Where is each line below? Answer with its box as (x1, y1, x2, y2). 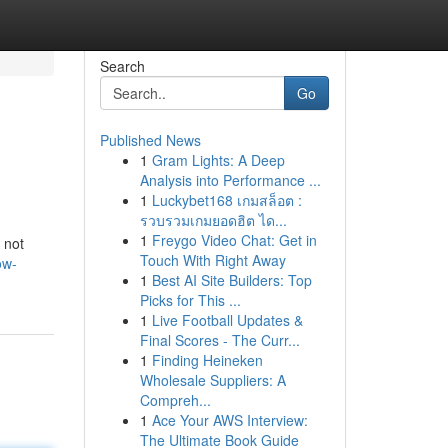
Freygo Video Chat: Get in (151, 230, 317, 250)
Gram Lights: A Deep (151, 150, 285, 170)
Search (99, 56, 145, 76)
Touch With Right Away (139, 250, 286, 270)
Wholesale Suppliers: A (139, 370, 286, 390)
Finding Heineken (151, 350, 263, 370)
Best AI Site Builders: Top (151, 270, 312, 290)
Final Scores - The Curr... (139, 330, 300, 350)
